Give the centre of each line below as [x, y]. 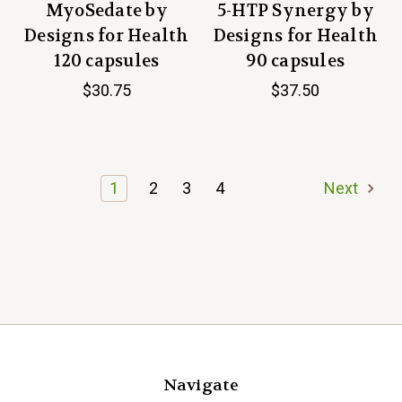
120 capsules [107, 61]
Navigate [201, 386]
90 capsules [296, 61]
